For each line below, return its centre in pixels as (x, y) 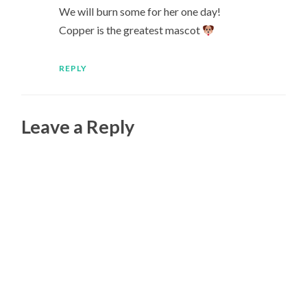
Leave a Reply (78, 127)
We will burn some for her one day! (139, 11)
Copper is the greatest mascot (130, 29)
